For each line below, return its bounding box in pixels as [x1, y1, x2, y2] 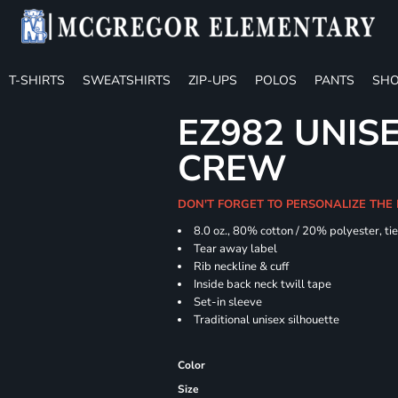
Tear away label [194, 241, 278, 257]
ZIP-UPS [188, 71, 237, 89]
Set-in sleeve [194, 294, 263, 310]
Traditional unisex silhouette [194, 312, 340, 328]
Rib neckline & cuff [194, 259, 290, 275]
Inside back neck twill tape [194, 276, 332, 292]
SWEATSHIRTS [83, 71, 171, 89]
